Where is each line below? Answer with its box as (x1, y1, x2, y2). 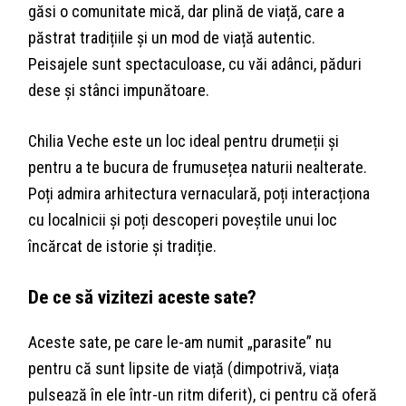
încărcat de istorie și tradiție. (28, 237, 217, 256)
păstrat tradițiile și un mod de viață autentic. (28, 28, 316, 48)
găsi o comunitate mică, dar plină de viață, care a (28, 2, 345, 22)
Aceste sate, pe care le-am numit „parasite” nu (28, 333, 333, 353)
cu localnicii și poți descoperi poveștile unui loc (28, 210, 338, 230)
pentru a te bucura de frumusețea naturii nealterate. (28, 158, 368, 178)
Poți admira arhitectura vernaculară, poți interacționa (28, 184, 371, 204)
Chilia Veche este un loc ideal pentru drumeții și (28, 131, 340, 151)
